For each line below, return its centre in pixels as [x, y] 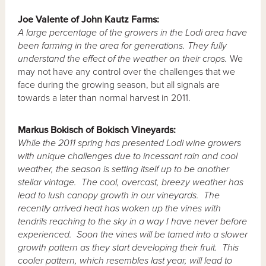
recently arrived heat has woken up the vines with [120, 208]
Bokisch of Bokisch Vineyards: [112, 130]
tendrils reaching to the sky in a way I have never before [133, 221]
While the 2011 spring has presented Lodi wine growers [130, 143]
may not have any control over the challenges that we [127, 72]
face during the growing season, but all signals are [119, 85]
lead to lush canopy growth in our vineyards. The [119, 195]
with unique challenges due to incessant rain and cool [128, 156]
